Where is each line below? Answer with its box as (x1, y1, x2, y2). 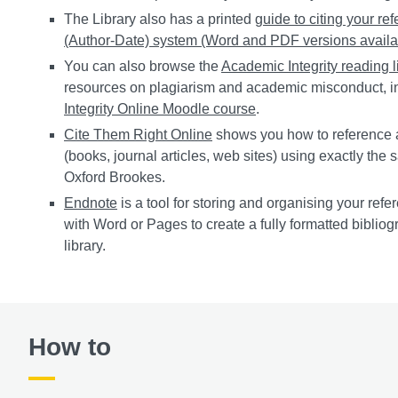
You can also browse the (64, 58, 221, 74)
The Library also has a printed (64, 11, 255, 27)
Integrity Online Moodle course (64, 100, 256, 116)
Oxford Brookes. (64, 169, 165, 185)
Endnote (64, 195, 117, 211)
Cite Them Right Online (64, 126, 212, 142)
